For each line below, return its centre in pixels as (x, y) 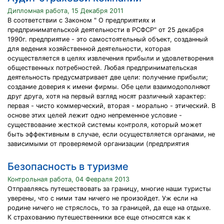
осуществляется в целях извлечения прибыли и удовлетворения (110, 58)
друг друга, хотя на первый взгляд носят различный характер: (107, 96)
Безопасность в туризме (68, 166)
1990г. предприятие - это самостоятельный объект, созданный (108, 39)
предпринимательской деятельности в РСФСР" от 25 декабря (105, 30)
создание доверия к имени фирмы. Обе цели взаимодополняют (109, 87)
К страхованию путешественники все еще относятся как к (99, 217)
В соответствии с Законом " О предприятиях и (81, 20)
